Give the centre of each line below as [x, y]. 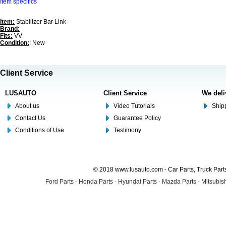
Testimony [127, 130]
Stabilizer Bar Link [40, 22]
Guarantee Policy [137, 118]
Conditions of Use [40, 130]
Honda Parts [96, 182]
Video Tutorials [134, 106]
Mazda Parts [179, 182]
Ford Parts [60, 182]
